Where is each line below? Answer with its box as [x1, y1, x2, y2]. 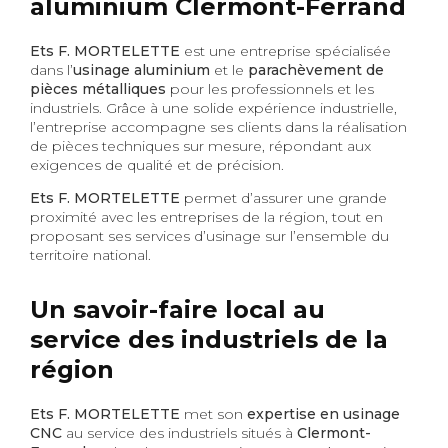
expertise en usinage [247, 404, 400, 423]
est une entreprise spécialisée [180, 41, 391, 60]
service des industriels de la [30, 324, 388, 354]
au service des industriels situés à [62, 423, 297, 442]
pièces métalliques [30, 79, 166, 98]
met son [184, 404, 247, 423]
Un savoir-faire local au [30, 294, 325, 324]
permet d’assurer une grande [180, 188, 387, 207]
